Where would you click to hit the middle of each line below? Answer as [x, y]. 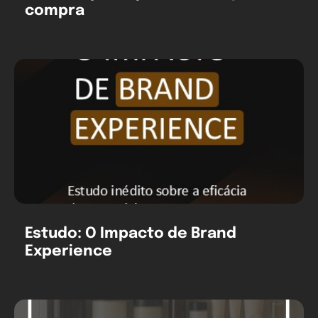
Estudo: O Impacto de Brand [131, 233]
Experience [68, 251]
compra [55, 10]
